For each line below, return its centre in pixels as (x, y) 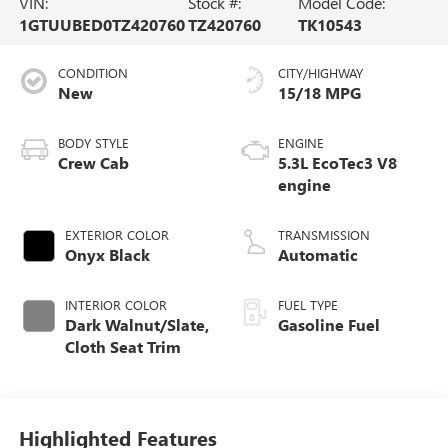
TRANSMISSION (324, 234)
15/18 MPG (319, 92)
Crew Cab (93, 162)
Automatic (318, 254)
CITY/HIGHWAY (320, 72)
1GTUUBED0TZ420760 (101, 24)
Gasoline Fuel (329, 324)
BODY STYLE (93, 142)
